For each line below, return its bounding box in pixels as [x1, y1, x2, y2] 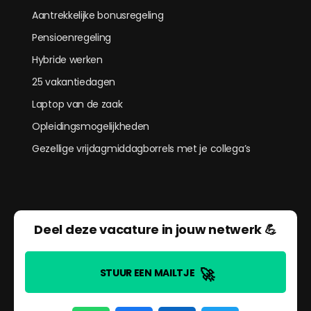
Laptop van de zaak [32, 97, 123, 111]
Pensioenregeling [32, 31, 112, 44]
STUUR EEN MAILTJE [99, 265, 195, 280]
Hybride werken [32, 53, 103, 67]
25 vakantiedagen [32, 75, 116, 89]
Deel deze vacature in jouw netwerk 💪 [34, 221, 277, 238]
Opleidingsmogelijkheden [32, 119, 150, 133]
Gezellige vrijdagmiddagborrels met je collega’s [32, 142, 251, 155]
